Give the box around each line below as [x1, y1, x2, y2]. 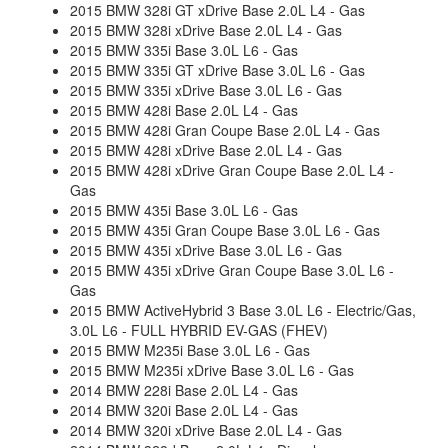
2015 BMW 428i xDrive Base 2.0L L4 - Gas [70, 140, 342, 160]
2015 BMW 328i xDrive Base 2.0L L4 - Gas [70, 20, 342, 40]
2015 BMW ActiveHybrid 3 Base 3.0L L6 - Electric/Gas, [70, 300, 416, 320]
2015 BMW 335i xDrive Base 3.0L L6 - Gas [70, 80, 342, 100]
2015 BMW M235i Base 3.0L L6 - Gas [70, 340, 310, 360]
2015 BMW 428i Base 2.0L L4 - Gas [70, 100, 298, 120]
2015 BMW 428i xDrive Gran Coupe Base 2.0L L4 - [70, 160, 394, 180]
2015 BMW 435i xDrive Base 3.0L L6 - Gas [70, 240, 342, 260]
